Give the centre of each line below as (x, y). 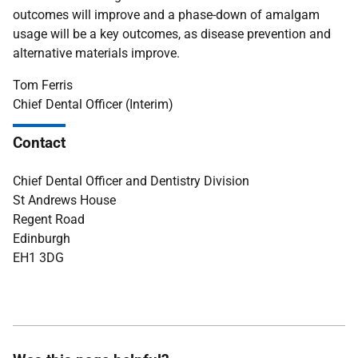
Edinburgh (42, 239)
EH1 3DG (38, 258)
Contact (39, 143)
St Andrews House (64, 201)
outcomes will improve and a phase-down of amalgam (166, 15)
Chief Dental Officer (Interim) (93, 105)
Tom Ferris (43, 86)
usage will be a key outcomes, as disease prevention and (172, 34)
